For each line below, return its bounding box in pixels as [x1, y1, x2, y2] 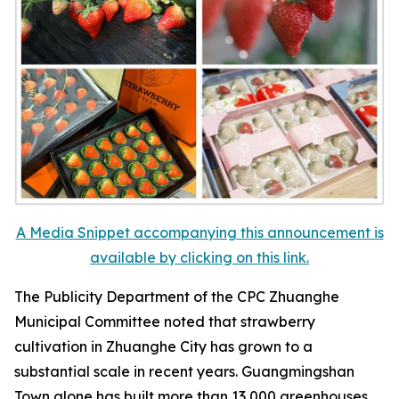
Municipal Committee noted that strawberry [14, 313, 315, 330]
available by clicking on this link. [90, 248, 309, 266]
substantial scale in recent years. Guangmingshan [14, 362, 354, 380]
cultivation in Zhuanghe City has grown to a [14, 338, 313, 355]
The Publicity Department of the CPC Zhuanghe [14, 288, 339, 305]
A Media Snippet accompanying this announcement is [15, 224, 384, 241]
